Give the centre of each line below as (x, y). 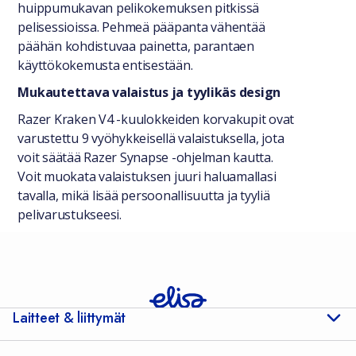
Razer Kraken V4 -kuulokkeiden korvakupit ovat (156, 119)
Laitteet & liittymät (69, 318)
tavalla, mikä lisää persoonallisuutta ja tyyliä (144, 195)
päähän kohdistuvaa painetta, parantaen (136, 46)
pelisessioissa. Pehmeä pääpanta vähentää (141, 27)
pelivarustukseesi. (70, 215)
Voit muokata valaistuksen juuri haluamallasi (147, 176)
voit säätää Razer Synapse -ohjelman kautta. (145, 157)
